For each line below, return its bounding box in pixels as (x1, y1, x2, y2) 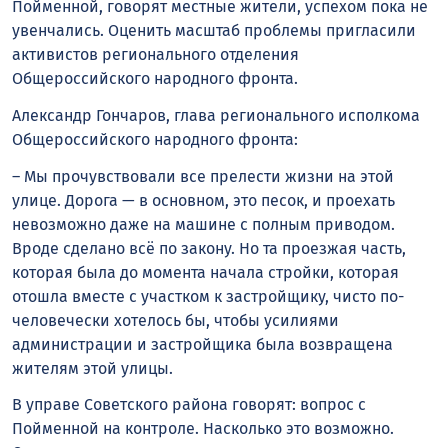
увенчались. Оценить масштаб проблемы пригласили (12, 20, 416, 40)
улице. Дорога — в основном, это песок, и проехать (12, 190, 395, 210)
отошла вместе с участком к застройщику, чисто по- (12, 286, 404, 306)
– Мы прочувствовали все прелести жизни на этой (12, 166, 394, 186)
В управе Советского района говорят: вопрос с (12, 395, 366, 415)
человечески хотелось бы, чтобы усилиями (12, 310, 339, 330)
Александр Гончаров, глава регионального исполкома (12, 105, 420, 125)
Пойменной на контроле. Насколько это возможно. (12, 419, 394, 439)
